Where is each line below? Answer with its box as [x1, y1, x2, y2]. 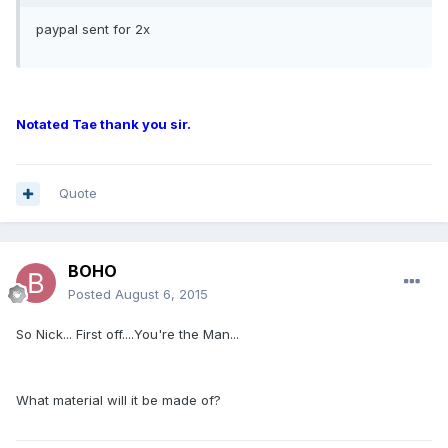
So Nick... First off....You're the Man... [16, 326, 239, 343]
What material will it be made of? [16, 392, 221, 409]
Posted [68, 286, 115, 303]
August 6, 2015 [115, 286, 208, 303]
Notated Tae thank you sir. [16, 116, 191, 133]
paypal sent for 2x [36, 21, 150, 38]
